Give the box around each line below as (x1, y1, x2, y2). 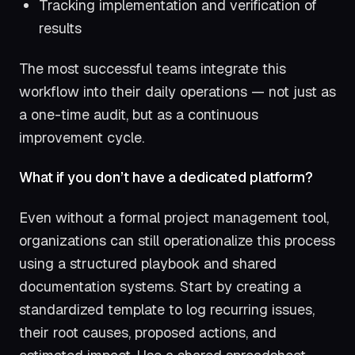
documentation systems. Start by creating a (19, 277, 301, 296)
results (39, 19, 82, 38)
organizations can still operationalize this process (19, 231, 335, 250)
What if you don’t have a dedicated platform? (19, 168, 313, 187)
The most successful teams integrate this (19, 59, 286, 78)
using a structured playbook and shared (19, 254, 277, 273)
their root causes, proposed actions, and (19, 323, 277, 342)
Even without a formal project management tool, (19, 208, 329, 227)
